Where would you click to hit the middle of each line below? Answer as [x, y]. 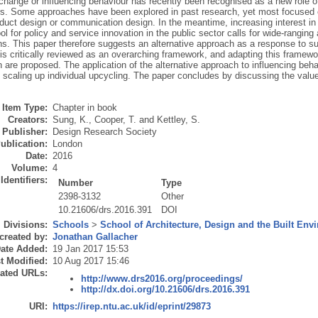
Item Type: [24, 108]
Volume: [29, 168]
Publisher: [24, 132]
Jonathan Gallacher [95, 237]
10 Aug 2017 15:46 [91, 261]
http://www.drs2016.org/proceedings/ [161, 278]
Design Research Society [104, 132]
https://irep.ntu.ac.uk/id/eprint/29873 [131, 307]
